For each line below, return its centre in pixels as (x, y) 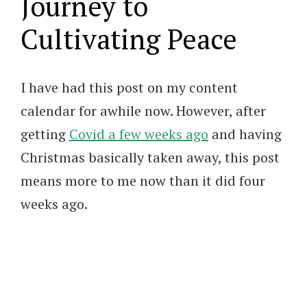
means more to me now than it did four (143, 181)
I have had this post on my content (129, 88)
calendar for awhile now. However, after (143, 111)
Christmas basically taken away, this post (150, 158)
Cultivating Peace (129, 39)
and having (245, 134)
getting (45, 134)
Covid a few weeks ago (139, 134)
